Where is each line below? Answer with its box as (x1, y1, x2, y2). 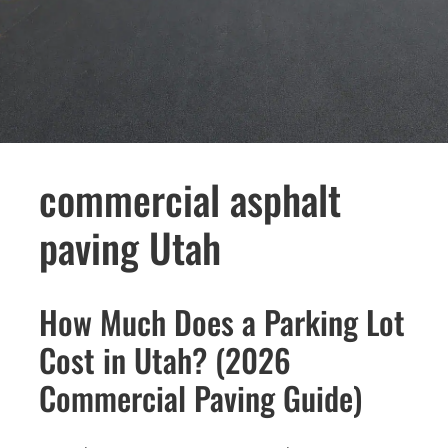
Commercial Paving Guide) (39, 374, 362, 422)
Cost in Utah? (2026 (39, 336, 291, 384)
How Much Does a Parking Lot (39, 298, 405, 346)
